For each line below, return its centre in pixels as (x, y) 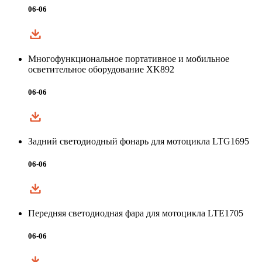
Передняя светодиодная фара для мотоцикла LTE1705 (136, 213)
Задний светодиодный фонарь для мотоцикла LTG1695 (139, 141)
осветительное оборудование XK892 (101, 69)
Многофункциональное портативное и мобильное (129, 58)
